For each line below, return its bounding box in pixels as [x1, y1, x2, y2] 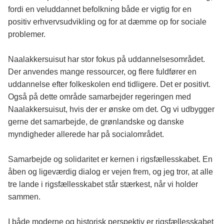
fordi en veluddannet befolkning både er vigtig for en [8, 5, 191, 14]
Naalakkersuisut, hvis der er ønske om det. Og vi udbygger [8, 105, 214, 114]
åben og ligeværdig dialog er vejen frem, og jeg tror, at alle [8, 167, 213, 176]
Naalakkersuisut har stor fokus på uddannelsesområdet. [8, 55, 205, 64]
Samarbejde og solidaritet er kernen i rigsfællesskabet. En [8, 155, 212, 164]
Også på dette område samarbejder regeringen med [8, 92, 191, 101]
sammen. [8, 192, 40, 201]
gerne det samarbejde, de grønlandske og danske [8, 117, 184, 126]
